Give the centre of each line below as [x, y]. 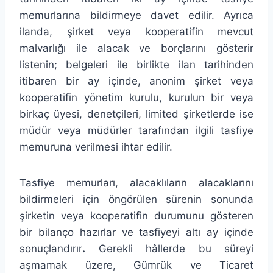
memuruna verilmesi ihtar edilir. [96, 147]
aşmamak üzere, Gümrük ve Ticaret [136, 265]
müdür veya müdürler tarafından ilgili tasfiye [136, 130]
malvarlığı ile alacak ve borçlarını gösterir [136, 48]
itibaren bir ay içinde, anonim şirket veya [136, 81]
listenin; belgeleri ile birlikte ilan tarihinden [136, 64]
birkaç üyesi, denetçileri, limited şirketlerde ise [136, 114]
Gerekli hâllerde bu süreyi [169, 248]
